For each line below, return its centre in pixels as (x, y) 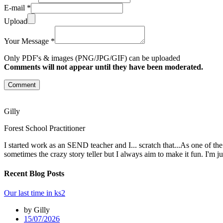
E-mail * (17, 7)
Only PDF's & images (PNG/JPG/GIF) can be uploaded (92, 58)
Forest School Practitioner (45, 128)
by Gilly (37, 210)
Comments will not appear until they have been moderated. (104, 67)
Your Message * (29, 41)
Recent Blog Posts (34, 173)
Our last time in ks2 (35, 193)
